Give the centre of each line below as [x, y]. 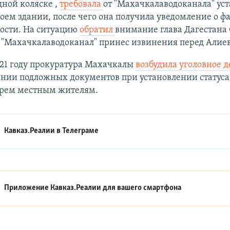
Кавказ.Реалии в [33, 131]
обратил [97, 30]
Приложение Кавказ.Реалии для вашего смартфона [93, 188]
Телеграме [81, 131]
